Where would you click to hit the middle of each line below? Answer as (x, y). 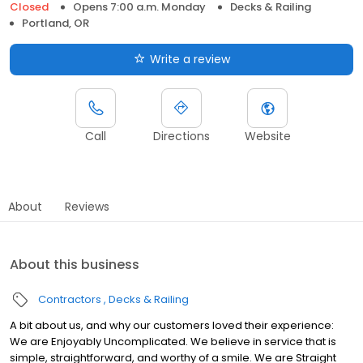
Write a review (190, 59)
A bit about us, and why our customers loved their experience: (172, 325)
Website (267, 136)
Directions (181, 136)
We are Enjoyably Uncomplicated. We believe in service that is (173, 341)
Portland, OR (56, 23)
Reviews (87, 206)
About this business (75, 264)
